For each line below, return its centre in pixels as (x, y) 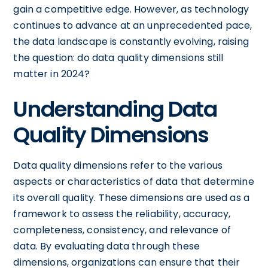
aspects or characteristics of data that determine (134, 181)
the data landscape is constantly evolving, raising (131, 41)
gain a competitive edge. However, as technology (131, 9)
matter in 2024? (52, 74)
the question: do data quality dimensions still (118, 57)
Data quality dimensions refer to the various (118, 165)
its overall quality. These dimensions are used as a (132, 197)
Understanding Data (115, 109)
